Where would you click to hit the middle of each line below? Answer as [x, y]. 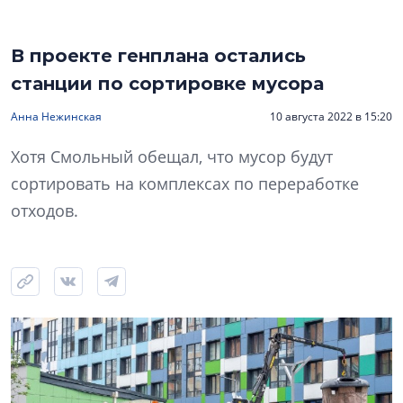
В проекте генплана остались [158, 56]
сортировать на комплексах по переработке [185, 184]
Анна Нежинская [56, 117]
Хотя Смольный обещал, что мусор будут [172, 157]
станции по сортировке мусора [167, 84]
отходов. [45, 211]
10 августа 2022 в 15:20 [331, 117]
